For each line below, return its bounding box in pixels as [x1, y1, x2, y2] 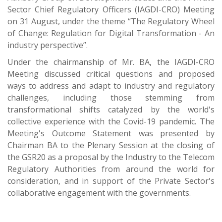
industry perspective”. [7, 39, 88, 51]
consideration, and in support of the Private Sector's [7, 175, 215, 186]
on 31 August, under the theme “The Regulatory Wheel [7, 15, 215, 27]
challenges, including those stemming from [7, 92, 215, 103]
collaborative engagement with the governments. [7, 187, 191, 198]
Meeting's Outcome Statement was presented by [7, 127, 215, 139]
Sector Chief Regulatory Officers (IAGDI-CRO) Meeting [7, 3, 215, 15]
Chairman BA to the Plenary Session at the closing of [7, 139, 215, 151]
